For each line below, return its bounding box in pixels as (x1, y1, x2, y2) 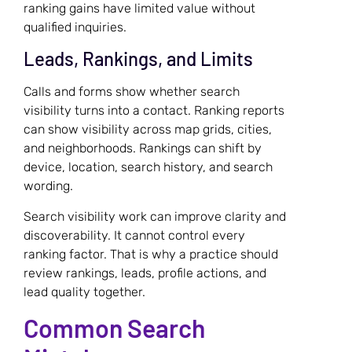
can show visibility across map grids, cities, (24, 122, 272, 137)
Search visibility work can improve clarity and (24, 208, 286, 224)
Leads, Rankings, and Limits (24, 47, 253, 71)
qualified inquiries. (24, 19, 126, 35)
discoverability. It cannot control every (24, 227, 245, 243)
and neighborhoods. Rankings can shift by (24, 141, 262, 156)
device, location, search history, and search (24, 159, 273, 175)
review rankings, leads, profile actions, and (24, 265, 266, 280)
